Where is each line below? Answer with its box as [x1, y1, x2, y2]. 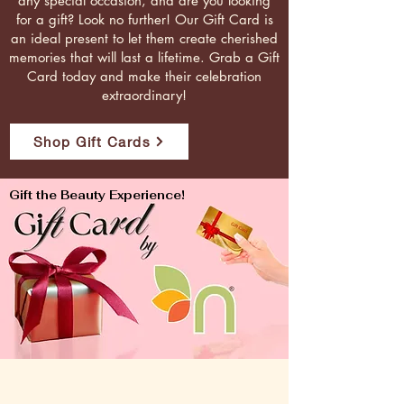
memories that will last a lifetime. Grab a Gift [9, 49, 280, 66]
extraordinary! [102, 87, 187, 104]
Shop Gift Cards [32, 133, 151, 150]
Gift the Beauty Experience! [9, 188, 185, 203]
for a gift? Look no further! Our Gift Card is [15, 11, 273, 28]
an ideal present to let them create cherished [11, 30, 278, 47]
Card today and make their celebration [27, 68, 262, 85]
